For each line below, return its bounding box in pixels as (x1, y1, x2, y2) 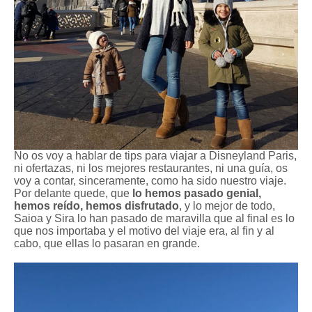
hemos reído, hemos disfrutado (14, 199, 179, 212)
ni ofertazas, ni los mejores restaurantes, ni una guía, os (14, 162, 288, 174)
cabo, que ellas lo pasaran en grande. (14, 237, 200, 249)
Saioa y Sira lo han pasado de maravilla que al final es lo (14, 212, 295, 224)
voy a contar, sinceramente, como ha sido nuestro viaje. (14, 174, 286, 187)
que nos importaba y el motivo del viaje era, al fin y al (14, 224, 274, 237)
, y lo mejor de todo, (179, 199, 275, 212)
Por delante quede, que (14, 187, 132, 199)
